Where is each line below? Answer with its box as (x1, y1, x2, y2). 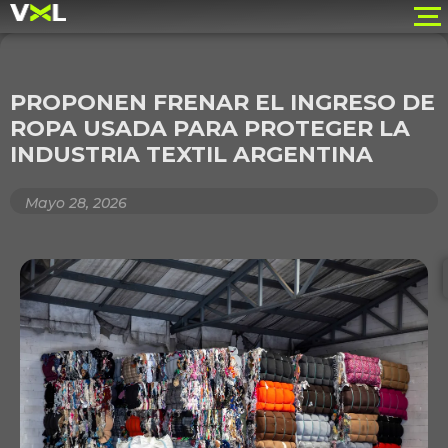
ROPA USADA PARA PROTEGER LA (10, 115, 410, 142)
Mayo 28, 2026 (25, 194, 127, 212)
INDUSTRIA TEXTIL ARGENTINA (10, 141, 373, 168)
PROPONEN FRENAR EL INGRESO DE (10, 89, 435, 116)
